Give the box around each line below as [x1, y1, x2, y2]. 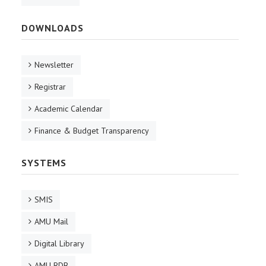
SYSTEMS [21, 157, 66, 169]
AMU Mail [34, 216, 68, 227]
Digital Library [34, 238, 84, 249]
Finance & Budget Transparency [34, 125, 149, 136]
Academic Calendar [34, 103, 103, 114]
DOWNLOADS [21, 22, 84, 34]
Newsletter [34, 59, 74, 70]
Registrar [34, 81, 66, 92]
